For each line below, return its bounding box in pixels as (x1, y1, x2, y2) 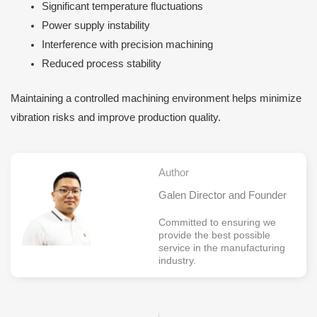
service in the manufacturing (158, 241, 285, 253)
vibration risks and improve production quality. (11, 112, 221, 124)
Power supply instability (41, 20, 150, 32)
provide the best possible (158, 229, 270, 241)
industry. (158, 254, 196, 266)
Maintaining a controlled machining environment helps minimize (11, 93, 301, 105)
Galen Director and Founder (158, 189, 287, 201)
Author (158, 166, 189, 178)
